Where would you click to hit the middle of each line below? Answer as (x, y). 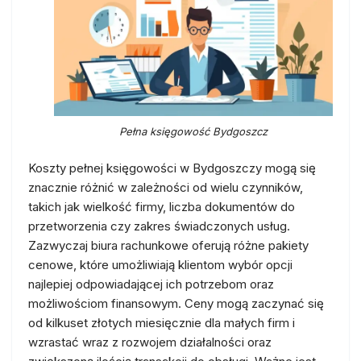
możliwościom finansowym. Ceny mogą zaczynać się (176, 303)
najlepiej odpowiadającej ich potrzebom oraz (151, 284)
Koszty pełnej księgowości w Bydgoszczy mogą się (172, 168)
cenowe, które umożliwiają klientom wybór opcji (160, 265)
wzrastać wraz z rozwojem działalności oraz (150, 342)
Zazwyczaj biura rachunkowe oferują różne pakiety (168, 245)
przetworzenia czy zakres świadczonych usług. (159, 226)
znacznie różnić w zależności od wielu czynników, (166, 187)
